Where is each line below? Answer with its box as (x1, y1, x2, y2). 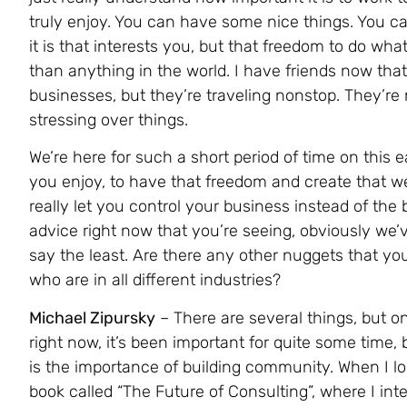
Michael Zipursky (29, 307, 155, 328)
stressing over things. (29, 109, 188, 130)
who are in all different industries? (29, 270, 281, 291)
